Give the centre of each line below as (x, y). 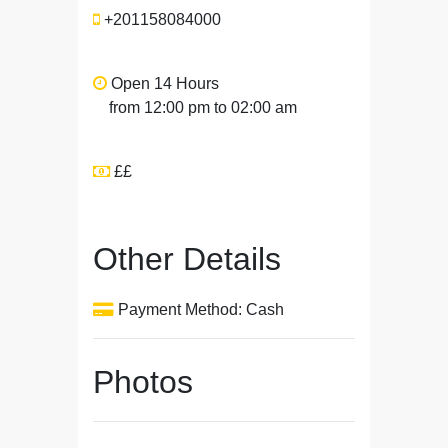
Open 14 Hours (163, 83)
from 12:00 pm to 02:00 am (203, 107)
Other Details (187, 259)
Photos (143, 382)
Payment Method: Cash (199, 309)
